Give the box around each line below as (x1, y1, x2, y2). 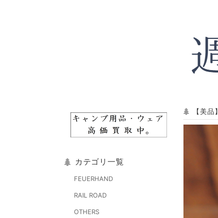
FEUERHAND (74, 175, 113, 183)
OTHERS (74, 208, 99, 216)
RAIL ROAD (74, 191, 107, 200)
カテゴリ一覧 (74, 156, 124, 167)
